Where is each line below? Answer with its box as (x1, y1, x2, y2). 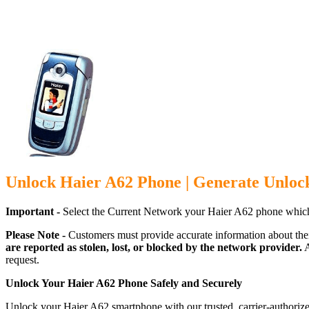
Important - (6, 205, 60, 217)
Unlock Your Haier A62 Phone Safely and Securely (6, 277, 242, 289)
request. (6, 253, 39, 266)
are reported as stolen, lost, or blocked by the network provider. (6, 241, 302, 253)
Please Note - (6, 228, 68, 241)
